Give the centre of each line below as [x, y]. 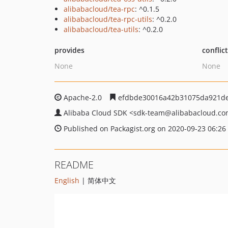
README [74, 165]
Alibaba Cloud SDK [96, 113]
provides [69, 50]
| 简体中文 [98, 180]
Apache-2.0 [83, 97]
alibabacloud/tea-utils [101, 29]
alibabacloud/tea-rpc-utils [108, 19]
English [67, 180]
